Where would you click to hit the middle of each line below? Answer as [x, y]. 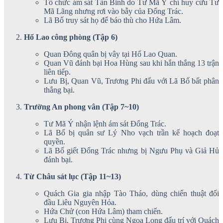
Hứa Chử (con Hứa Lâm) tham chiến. [103, 211]
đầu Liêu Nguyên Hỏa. [80, 202]
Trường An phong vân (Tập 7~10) [81, 107]
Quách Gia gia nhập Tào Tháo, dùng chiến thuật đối [131, 193]
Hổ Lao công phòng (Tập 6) [71, 37]
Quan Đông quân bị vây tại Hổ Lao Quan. [111, 54]
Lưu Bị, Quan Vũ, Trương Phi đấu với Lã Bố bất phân [131, 81]
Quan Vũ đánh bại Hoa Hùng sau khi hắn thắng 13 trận [131, 63]
